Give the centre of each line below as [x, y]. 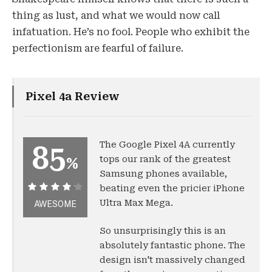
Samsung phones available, [163, 173]
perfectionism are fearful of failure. [98, 48]
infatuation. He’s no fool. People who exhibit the [131, 32]
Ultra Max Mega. [136, 202]
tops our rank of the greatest [165, 159]
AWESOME [55, 204]
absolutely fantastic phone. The [172, 245]
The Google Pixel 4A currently [167, 144]
